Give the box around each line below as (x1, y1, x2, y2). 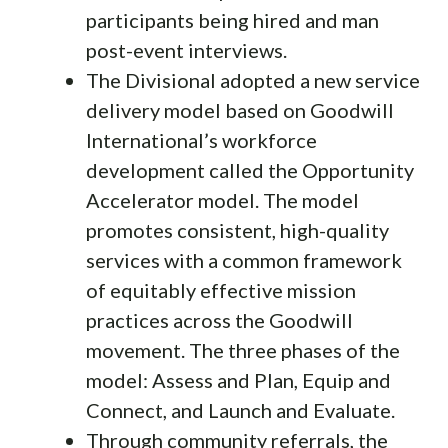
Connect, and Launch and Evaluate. (86, 397, 395, 422)
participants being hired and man (86, 7, 379, 32)
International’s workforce (86, 127, 317, 152)
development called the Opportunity (86, 157, 414, 182)
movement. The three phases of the (86, 337, 400, 362)
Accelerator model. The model (86, 187, 359, 212)
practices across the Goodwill (86, 307, 353, 332)
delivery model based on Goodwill (86, 97, 394, 122)
